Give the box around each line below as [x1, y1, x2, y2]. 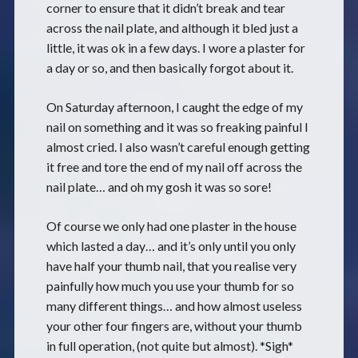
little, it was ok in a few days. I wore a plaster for [46, 40, 305, 55]
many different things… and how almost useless [46, 298, 302, 313]
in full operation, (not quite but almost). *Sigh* [46, 338, 293, 353]
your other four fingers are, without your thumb [46, 318, 302, 333]
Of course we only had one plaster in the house [46, 218, 296, 233]
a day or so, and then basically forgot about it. [46, 60, 293, 75]
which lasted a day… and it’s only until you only [46, 238, 296, 253]
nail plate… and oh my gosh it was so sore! [46, 179, 272, 194]
